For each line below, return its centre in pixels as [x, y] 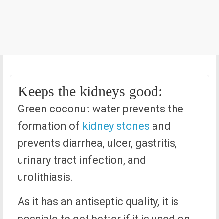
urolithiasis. [45, 177]
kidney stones [116, 126]
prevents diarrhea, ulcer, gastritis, [97, 143]
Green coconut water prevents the [100, 109]
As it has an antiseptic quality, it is [98, 202]
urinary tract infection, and [82, 160]
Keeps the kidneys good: [90, 91]
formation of [50, 126]
